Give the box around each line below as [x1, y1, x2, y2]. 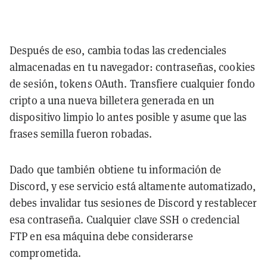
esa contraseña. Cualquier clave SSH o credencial [10, 212, 240, 226]
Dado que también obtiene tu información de [10, 162, 222, 176]
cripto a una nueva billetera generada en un [10, 93, 215, 107]
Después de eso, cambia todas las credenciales [10, 43, 227, 57]
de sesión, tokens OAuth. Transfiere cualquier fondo [10, 76, 256, 91]
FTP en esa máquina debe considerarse [10, 229, 193, 243]
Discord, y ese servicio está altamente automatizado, [10, 179, 256, 193]
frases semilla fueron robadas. [10, 126, 153, 141]
